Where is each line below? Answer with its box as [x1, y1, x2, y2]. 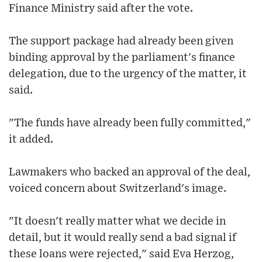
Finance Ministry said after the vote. [9, 2, 193, 14]
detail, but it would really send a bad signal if [9, 232, 236, 243]
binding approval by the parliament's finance [9, 51, 235, 63]
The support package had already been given [9, 35, 233, 47]
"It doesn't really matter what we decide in [9, 215, 226, 227]
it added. [9, 133, 53, 145]
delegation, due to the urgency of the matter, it [9, 68, 247, 80]
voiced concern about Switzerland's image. [9, 182, 226, 194]
